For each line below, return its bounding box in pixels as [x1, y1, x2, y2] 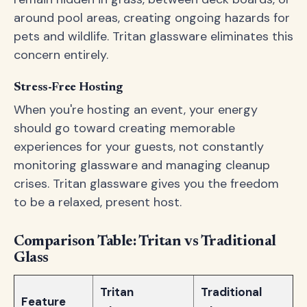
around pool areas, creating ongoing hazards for [14, 10, 290, 26]
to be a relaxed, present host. [14, 194, 182, 210]
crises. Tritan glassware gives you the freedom [14, 175, 279, 192]
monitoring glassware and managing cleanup [14, 157, 270, 173]
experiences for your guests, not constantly [14, 138, 264, 155]
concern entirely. [14, 47, 108, 63]
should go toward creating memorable [14, 120, 235, 136]
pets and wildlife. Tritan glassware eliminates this [14, 28, 293, 45]
